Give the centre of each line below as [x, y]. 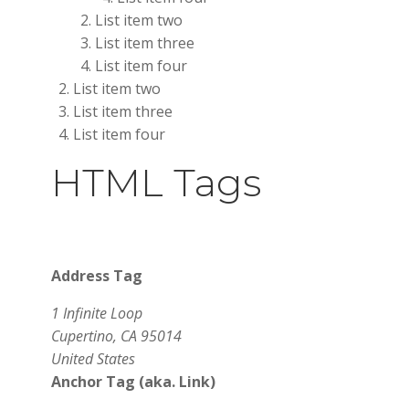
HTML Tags [156, 183]
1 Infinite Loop [97, 313]
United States [93, 359]
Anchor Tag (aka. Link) [133, 382]
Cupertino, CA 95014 [116, 336]
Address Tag [97, 276]
